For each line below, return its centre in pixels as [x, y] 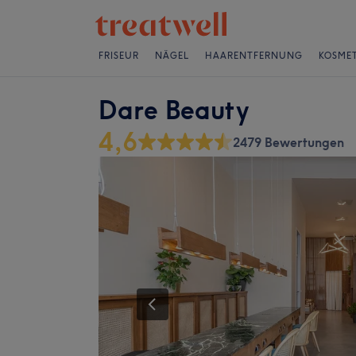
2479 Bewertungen [288, 142]
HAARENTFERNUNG [254, 56]
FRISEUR [119, 56]
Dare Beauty [174, 110]
